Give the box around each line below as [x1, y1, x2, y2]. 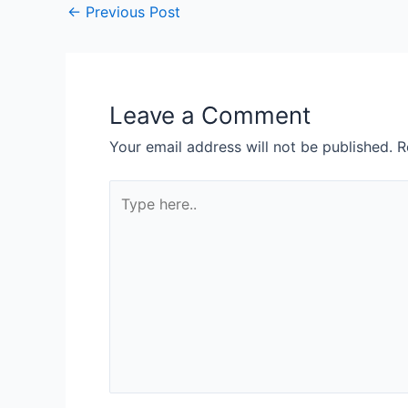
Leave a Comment [109, 101, 311, 130]
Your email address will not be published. [109, 138, 393, 157]
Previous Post [81, 3, 180, 22]
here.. [108, 206, 146, 225]
